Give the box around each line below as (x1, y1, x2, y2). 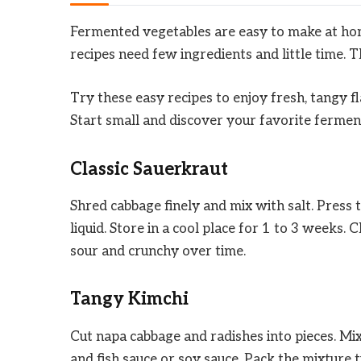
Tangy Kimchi (70, 288, 189, 310)
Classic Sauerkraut (70, 158, 228, 180)
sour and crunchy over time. (70, 243, 246, 259)
